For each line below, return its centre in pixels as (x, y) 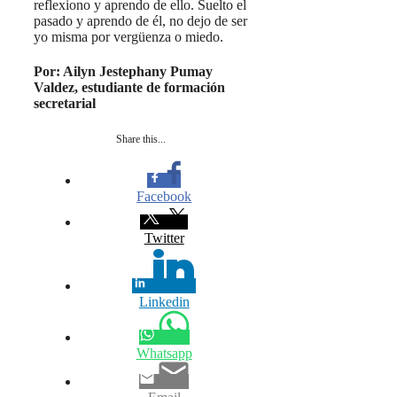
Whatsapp (164, 354)
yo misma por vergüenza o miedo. (128, 36)
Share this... (141, 140)
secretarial (65, 103)
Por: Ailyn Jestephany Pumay (123, 71)
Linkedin (164, 302)
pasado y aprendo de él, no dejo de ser (140, 20)
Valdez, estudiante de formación (129, 87)
